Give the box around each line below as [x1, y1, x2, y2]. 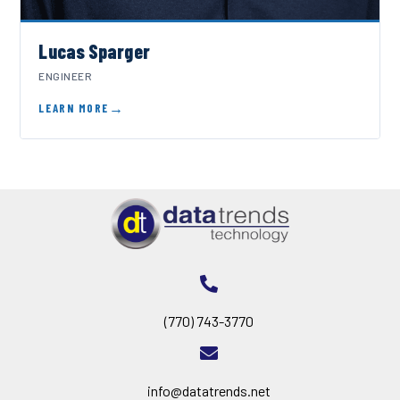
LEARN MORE [38, 100, 109, 115]
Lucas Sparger [38, 38, 150, 62]
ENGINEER [38, 69, 93, 82]
